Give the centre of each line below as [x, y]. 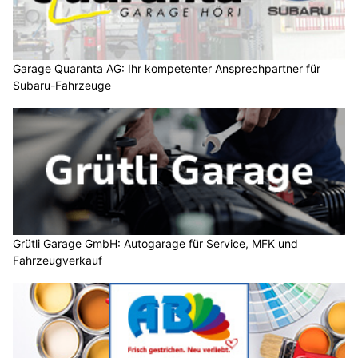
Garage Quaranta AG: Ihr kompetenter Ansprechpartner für [167, 68]
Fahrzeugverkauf [58, 261]
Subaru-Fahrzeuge [62, 85]
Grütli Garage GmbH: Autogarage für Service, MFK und [155, 244]
